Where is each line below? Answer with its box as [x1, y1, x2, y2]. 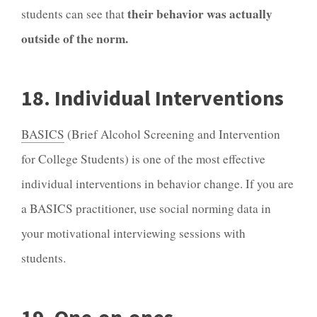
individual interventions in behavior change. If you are [21, 175, 294, 192]
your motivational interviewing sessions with [21, 225, 246, 242]
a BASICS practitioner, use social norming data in [21, 200, 271, 217]
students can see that [21, 5, 127, 22]
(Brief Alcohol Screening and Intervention [64, 126, 280, 143]
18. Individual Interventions [21, 83, 284, 111]
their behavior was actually [127, 4, 272, 23]
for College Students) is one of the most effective [21, 151, 265, 168]
